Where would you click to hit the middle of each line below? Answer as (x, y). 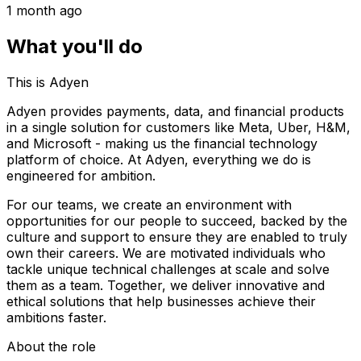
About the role (51, 346)
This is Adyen (48, 82)
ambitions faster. (56, 317)
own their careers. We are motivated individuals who (166, 253)
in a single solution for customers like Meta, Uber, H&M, (178, 127)
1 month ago (44, 10)
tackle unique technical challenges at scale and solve (168, 269)
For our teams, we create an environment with (149, 204)
